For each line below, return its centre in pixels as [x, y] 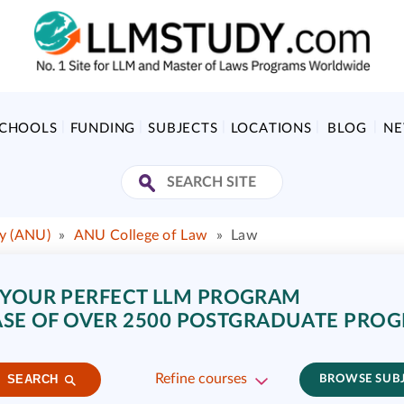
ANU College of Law [141, 235]
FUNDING [103, 129]
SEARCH [32, 380]
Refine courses [201, 379]
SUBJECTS [183, 129]
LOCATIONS [271, 129]
